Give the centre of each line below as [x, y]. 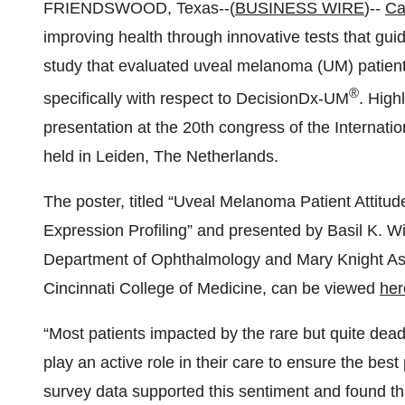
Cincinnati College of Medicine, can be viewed [212, 288]
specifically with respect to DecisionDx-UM [196, 99]
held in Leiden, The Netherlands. [161, 156]
